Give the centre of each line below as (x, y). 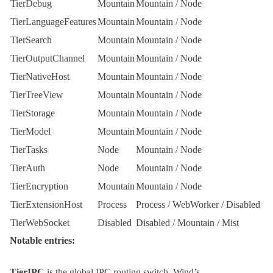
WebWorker (196, 205)
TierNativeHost (40, 77)
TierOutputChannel (48, 58)
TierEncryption (39, 186)
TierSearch (31, 40)
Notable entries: (42, 241)
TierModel (30, 132)
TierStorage (33, 113)
